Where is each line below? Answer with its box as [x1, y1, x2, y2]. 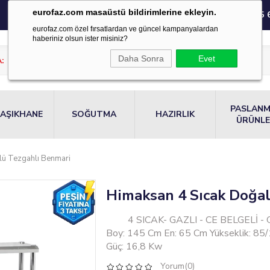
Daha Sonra [118, 54, 164, 63]
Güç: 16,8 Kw [105, 239, 162, 253]
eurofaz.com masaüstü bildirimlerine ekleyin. [33, 7, 216, 17]
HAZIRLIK [155, 108, 195, 121]
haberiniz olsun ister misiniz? [33, 34, 128, 43]
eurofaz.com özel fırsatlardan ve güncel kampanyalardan [33, 25, 218, 33]
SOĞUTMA [72, 108, 117, 121]
